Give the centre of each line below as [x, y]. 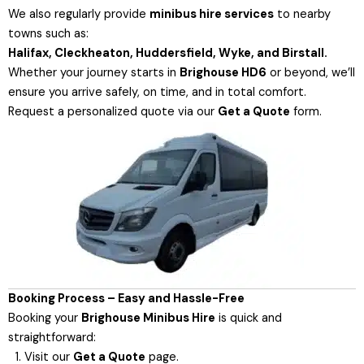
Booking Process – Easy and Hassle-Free [126, 299]
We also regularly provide [79, 15]
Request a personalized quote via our [113, 112]
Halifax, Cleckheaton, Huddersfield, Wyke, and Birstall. [168, 54]
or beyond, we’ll [311, 73]
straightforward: [52, 338]
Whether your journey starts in [94, 73]
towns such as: [48, 34]
